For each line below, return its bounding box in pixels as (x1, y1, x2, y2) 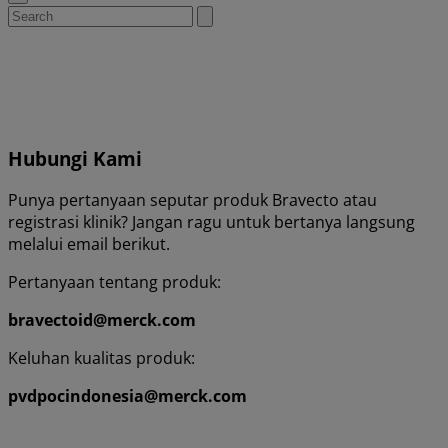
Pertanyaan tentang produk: (8, 271, 221, 294)
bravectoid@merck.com (8, 309, 196, 332)
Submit (204, 8, 245, 23)
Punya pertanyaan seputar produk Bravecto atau (8, 189, 377, 212)
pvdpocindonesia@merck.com (8, 385, 247, 408)
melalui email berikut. (8, 233, 170, 256)
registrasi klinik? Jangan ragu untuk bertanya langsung (8, 211, 415, 234)
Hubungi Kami (8, 145, 142, 171)
